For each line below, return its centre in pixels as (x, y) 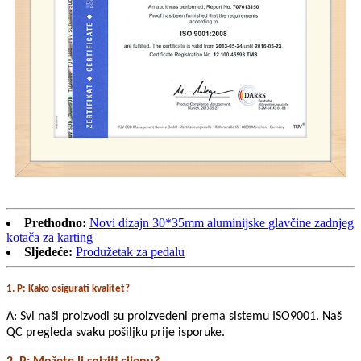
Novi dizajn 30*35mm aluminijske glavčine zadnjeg (222, 223)
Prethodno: (55, 223)
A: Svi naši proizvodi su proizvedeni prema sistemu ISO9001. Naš (174, 317)
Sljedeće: (48, 252)
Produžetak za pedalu (130, 252)
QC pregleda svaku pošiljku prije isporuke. (116, 333)
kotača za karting (50, 238)
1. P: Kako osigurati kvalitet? (68, 289)
